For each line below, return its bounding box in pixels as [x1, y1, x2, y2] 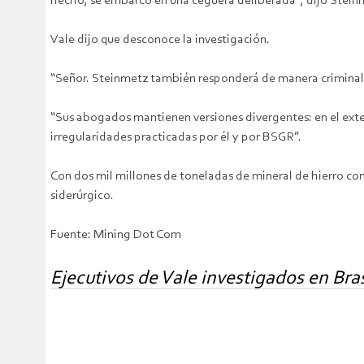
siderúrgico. [50, 189, 114, 203]
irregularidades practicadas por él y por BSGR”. [50, 131, 301, 145]
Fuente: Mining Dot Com [50, 228, 181, 242]
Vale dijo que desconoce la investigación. [50, 33, 270, 47]
